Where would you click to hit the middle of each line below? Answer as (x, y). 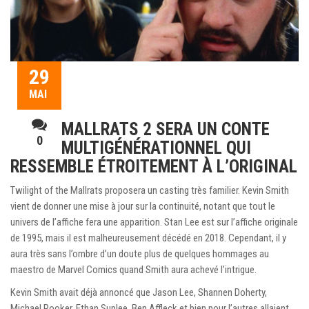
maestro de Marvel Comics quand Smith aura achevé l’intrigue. (133, 269)
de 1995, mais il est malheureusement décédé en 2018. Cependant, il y (148, 238)
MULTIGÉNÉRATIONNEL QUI (156, 148)
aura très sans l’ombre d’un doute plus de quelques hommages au (140, 253)
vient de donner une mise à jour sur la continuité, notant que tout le (143, 206)
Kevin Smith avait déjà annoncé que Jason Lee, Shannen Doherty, (139, 292)
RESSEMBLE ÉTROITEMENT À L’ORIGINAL (154, 166)
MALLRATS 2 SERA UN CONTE (166, 129)
